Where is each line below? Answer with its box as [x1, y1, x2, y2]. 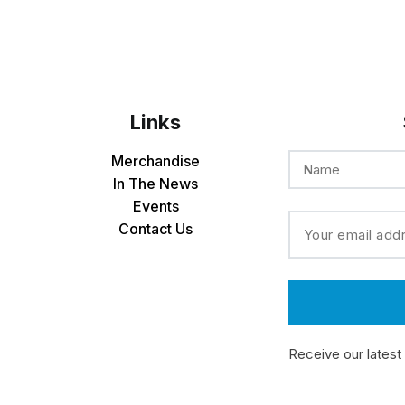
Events [132, 196, 179, 215]
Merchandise [111, 151, 201, 170]
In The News [113, 174, 199, 193]
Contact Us [118, 219, 193, 238]
